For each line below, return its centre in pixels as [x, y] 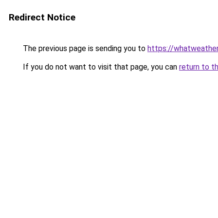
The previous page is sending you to [84, 48]
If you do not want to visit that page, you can [100, 67]
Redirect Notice [42, 17]
